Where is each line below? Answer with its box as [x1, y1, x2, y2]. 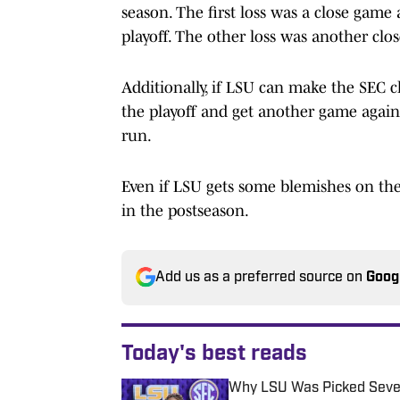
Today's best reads [121, 343, 307, 365]
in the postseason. [121, 201, 249, 220]
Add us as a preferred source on [155, 270, 366, 285]
